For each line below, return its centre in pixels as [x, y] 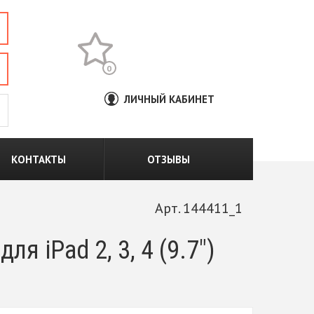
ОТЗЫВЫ [169, 159]
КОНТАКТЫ [38, 159]
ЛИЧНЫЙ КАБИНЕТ [169, 99]
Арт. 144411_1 [199, 208]
